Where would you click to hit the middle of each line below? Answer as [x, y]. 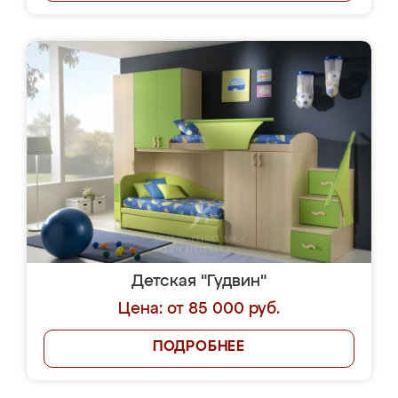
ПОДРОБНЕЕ [199, 347]
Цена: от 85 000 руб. [199, 309]
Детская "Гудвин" [199, 282]
